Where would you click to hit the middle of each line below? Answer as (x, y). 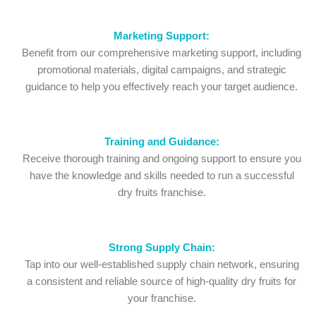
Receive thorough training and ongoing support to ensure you (162, 159)
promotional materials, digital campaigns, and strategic (162, 70)
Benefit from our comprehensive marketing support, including (162, 53)
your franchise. (162, 299)
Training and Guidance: (162, 142)
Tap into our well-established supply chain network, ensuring (162, 265)
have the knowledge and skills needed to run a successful (162, 176)
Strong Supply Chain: (162, 248)
